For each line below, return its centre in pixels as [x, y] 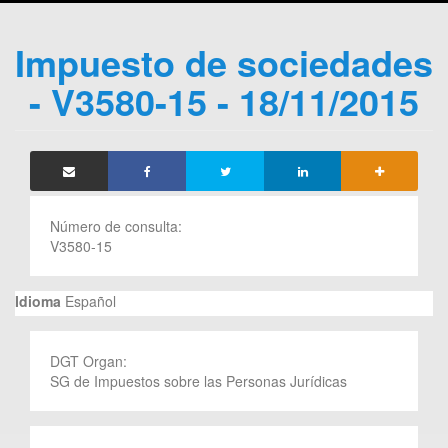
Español [88, 300]
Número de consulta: [118, 225]
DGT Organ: [90, 360]
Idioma [38, 300]
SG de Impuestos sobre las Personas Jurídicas [198, 380]
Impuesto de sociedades [224, 61]
